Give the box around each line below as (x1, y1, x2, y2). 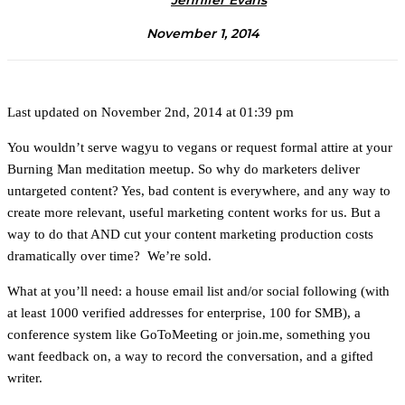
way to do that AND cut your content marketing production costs (7, 227, 373, 241)
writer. (7, 371, 42, 385)
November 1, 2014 (146, 25, 259, 42)
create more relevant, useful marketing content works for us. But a (7, 205, 381, 220)
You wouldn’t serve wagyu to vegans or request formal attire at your (7, 140, 392, 155)
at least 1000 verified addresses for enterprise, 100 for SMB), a (7, 306, 361, 320)
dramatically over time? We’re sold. (7, 249, 212, 263)
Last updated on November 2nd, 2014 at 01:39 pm (7, 105, 294, 119)
